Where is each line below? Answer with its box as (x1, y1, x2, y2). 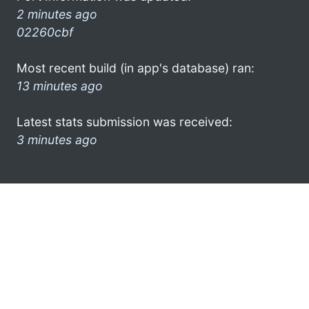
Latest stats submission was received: (17, 114, 232, 129)
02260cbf (17, 24, 73, 39)
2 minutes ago (17, 6, 97, 21)
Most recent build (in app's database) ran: (17, 60, 255, 75)
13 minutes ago (17, 78, 103, 93)
